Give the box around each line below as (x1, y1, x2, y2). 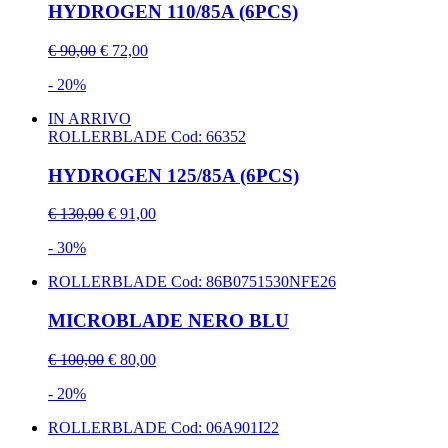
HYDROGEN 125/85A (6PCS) (48, 164, 299, 186)
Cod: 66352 (171, 127, 246, 145)
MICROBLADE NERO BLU (48, 309, 289, 331)
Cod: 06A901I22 (171, 418, 279, 436)
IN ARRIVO (48, 109, 131, 127)
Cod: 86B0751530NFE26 (171, 273, 336, 291)
